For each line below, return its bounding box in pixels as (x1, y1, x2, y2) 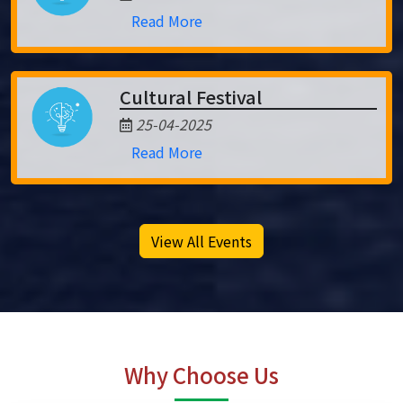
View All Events (151, 230, 252, 252)
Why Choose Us (124, 359, 279, 390)
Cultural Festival (119, 84, 262, 110)
